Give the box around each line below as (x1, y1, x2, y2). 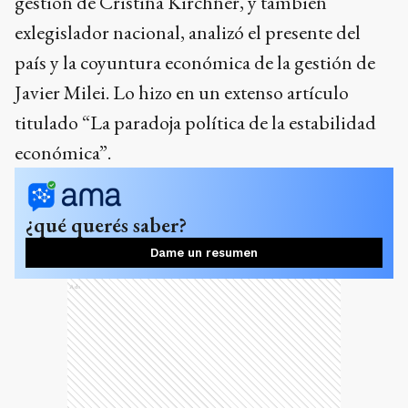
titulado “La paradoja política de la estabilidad (15, 109, 376, 137)
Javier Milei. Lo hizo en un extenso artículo (15, 79, 349, 107)
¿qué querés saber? (25, 211, 187, 240)
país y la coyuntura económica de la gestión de (15, 49, 375, 76)
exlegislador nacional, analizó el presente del (15, 19, 361, 46)
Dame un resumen (150, 246, 258, 260)
